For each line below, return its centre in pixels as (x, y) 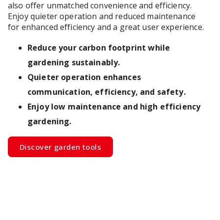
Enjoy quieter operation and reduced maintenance (102, 16)
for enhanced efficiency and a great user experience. (106, 27)
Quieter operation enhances (84, 77)
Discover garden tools (60, 147)
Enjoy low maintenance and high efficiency (114, 106)
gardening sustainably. (74, 62)
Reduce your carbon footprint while (99, 47)
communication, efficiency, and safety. (107, 92)
